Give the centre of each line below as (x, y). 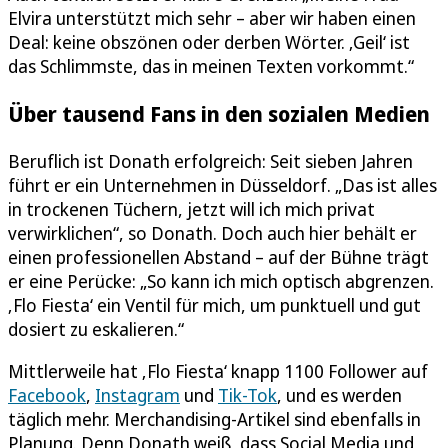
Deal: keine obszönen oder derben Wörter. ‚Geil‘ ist (209, 41)
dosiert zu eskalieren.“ (96, 328)
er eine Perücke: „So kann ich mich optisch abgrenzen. (221, 280)
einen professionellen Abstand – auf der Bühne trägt (218, 256)
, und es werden (339, 394)
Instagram (137, 394)
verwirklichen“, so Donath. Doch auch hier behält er (212, 232)
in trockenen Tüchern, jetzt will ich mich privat (191, 208)
